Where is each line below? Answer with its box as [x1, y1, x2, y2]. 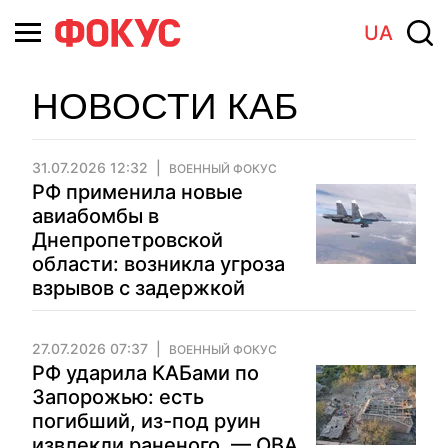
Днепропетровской [32, 228, 223, 252]
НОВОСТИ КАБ [32, 86, 298, 127]
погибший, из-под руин [32, 409, 261, 433]
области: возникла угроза [32, 252, 285, 276]
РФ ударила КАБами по [32, 361, 259, 385]
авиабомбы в [32, 204, 159, 228]
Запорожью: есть [32, 385, 204, 409]
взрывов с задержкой [32, 276, 245, 300]
